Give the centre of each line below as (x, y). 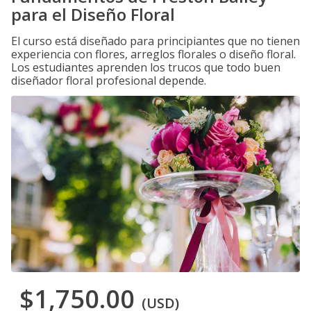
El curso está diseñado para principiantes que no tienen (155, 41)
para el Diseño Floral (93, 14)
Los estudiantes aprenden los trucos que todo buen (146, 67)
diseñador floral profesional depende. (109, 81)
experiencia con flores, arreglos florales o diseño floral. (153, 54)
